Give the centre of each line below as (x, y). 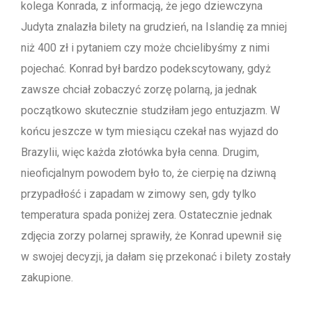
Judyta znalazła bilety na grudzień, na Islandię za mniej (154, 27)
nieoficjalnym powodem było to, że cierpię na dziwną (149, 173)
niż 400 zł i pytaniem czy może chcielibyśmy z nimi (145, 48)
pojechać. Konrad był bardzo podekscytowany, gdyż (146, 69)
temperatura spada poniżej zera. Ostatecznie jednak (147, 215)
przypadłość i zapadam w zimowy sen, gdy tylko (139, 194)
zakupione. (47, 278)
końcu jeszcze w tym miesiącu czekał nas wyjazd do (150, 132)
